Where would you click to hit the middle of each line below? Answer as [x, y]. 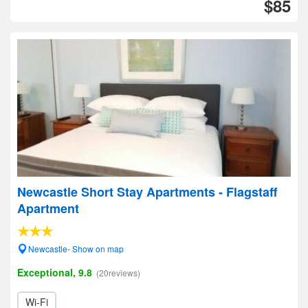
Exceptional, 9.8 [55, 272]
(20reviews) [118, 273]
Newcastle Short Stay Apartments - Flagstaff [147, 192]
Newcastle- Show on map [76, 249]
